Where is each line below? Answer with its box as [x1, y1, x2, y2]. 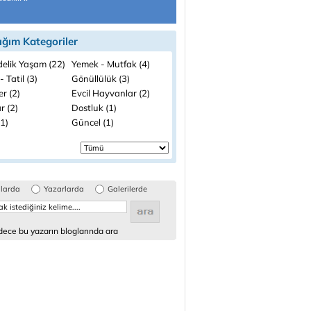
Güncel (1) [72, 117, 114, 128]
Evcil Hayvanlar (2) [72, 87, 150, 99]
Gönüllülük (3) [72, 73, 130, 84]
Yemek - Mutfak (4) [72, 58, 150, 69]
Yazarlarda [44, 184, 84, 194]
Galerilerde [108, 184, 147, 194]
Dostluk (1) [72, 102, 117, 113]
